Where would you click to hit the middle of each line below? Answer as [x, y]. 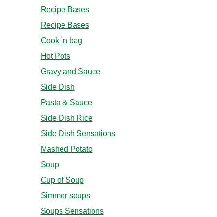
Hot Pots [55, 56]
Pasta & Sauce [66, 103]
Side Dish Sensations [78, 134]
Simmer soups [65, 196]
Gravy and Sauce [70, 72]
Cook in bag [61, 41]
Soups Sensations [72, 211]
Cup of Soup [62, 180]
